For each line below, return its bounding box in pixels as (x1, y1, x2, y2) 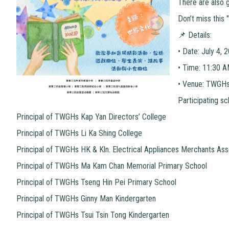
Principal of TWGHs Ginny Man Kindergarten (16, 193, 156, 203)
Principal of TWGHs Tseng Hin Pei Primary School (16, 177, 176, 187)
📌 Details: (178, 30, 214, 40)
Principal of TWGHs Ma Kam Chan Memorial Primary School (16, 161, 207, 171)
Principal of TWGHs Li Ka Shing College (16, 128, 142, 138)
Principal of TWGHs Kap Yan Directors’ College (16, 111, 166, 122)
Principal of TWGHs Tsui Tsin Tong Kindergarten (16, 210, 169, 220)
